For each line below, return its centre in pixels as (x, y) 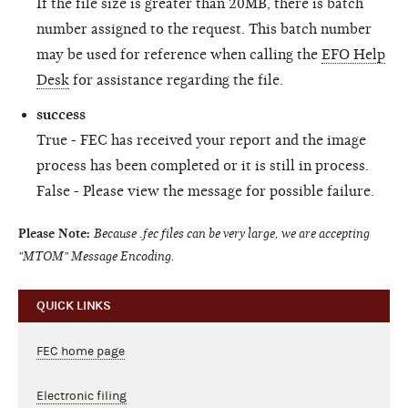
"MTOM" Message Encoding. (97, 256)
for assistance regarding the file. (176, 80)
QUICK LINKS (74, 305)
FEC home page (81, 351)
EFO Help (353, 54)
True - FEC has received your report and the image (201, 140)
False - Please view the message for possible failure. (205, 191)
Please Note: (54, 233)
